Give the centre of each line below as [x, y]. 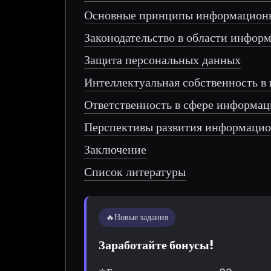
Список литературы [135, 171]
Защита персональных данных [163, 60]
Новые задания [142, 217]
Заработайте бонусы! [156, 245]
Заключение [116, 149]
